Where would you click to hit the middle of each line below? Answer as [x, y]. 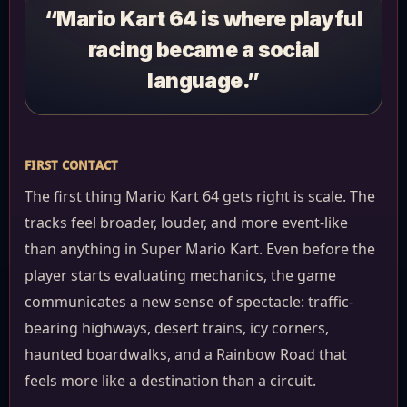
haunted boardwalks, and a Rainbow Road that [186, 354]
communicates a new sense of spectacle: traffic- [189, 302]
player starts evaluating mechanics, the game [180, 275]
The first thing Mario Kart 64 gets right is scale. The [200, 196]
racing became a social [203, 50]
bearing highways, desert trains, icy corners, [177, 328]
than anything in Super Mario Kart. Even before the [200, 249]
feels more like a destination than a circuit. [170, 381]
